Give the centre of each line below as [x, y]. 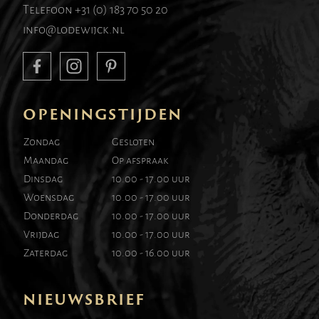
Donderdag [51, 217]
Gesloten [133, 143]
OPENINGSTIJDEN [103, 114]
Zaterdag [46, 254]
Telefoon [49, 11]
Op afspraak [140, 161]
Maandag [46, 161]
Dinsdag [43, 180]
